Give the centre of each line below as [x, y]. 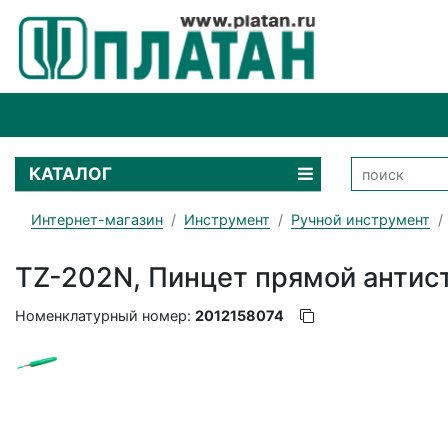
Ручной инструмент [360, 219]
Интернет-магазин [97, 219]
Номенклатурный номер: [105, 315]
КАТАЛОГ [72, 174]
